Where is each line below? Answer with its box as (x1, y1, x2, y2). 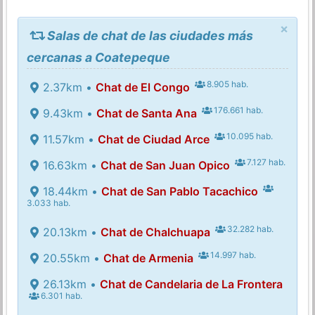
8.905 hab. (205, 78, 249, 89)
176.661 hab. (212, 104, 264, 115)
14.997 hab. (208, 249, 257, 260)
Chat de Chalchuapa (100, 224, 210, 239)
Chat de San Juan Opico (100, 157, 230, 172)
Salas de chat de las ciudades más (44, 27, 253, 43)
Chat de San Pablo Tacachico (101, 184, 258, 198)
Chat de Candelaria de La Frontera (99, 276, 283, 291)
